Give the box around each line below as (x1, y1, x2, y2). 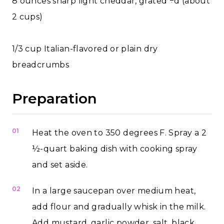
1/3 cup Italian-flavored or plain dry (12, 43, 158, 53)
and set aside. (32, 159, 88, 169)
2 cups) (12, 11, 43, 21)
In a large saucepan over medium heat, (32, 185, 196, 195)
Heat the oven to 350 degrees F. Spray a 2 (32, 127, 206, 137)
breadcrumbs (12, 59, 69, 69)
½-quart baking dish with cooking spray (32, 143, 197, 153)
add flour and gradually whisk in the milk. (32, 201, 206, 211)
